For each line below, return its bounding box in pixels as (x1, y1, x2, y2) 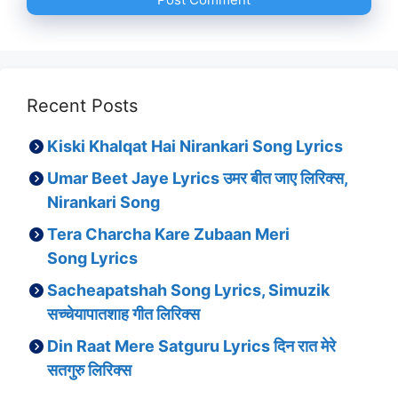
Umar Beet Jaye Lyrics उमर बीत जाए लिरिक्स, (47, 169, 348, 188)
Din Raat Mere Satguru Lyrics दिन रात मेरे (47, 337, 337, 356)
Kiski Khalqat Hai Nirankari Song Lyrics (47, 137, 344, 156)
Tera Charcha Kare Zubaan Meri (47, 225, 291, 244)
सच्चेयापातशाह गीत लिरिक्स (47, 305, 201, 324)
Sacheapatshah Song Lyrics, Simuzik (47, 281, 330, 300)
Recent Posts (27, 95, 138, 117)
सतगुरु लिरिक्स (47, 361, 132, 380)
